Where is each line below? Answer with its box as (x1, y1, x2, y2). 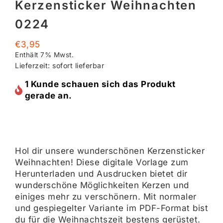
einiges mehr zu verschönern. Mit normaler (15, 191, 197, 202)
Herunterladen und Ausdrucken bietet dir (15, 168, 190, 179)
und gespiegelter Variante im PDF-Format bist (15, 203, 208, 213)
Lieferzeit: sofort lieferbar (15, 61, 104, 70)
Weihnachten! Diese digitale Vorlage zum (15, 157, 189, 167)
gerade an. (24, 90, 72, 101)
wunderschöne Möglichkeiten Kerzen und (15, 180, 189, 190)
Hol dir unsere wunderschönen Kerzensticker (15, 145, 205, 156)
